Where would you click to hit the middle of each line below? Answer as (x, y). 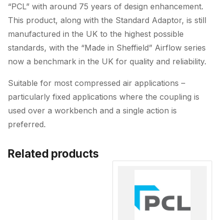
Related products (53, 153)
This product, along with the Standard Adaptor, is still (107, 20)
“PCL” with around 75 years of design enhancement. (106, 6)
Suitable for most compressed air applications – (96, 83)
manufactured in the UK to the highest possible (96, 34)
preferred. (27, 124)
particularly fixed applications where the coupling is (104, 97)
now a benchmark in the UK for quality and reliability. (107, 61)
